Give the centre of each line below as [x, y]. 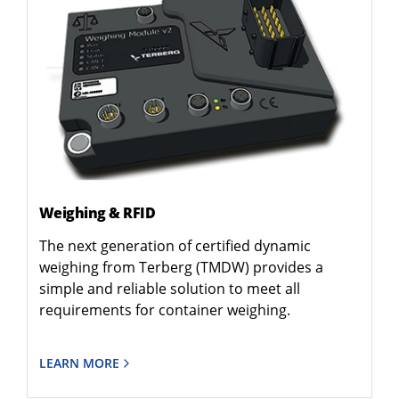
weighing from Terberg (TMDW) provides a [181, 267]
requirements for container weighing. [164, 309]
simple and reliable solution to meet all [169, 288]
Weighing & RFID [97, 212]
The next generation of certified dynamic [175, 245]
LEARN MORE [79, 362]
